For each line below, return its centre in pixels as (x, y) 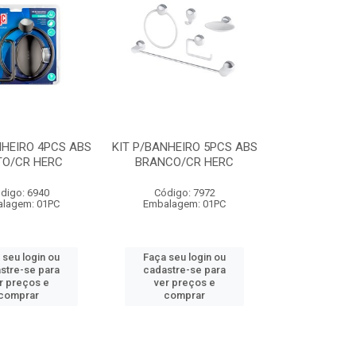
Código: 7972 (184, 193)
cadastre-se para (185, 270)
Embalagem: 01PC (185, 204)
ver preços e (184, 282)
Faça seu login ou (185, 257)
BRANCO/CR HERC (185, 162)
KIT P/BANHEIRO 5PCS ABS (184, 147)
